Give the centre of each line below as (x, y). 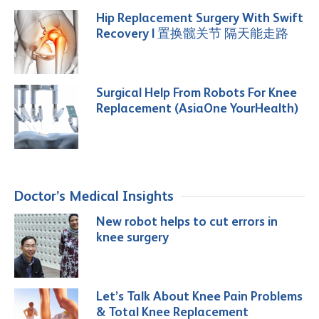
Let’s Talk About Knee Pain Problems (199, 296)
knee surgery (132, 237)
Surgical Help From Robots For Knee (197, 93)
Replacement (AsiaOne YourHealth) (197, 108)
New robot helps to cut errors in (187, 221)
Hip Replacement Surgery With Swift (200, 18)
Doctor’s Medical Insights (94, 195)
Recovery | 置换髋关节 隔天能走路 (192, 33)
